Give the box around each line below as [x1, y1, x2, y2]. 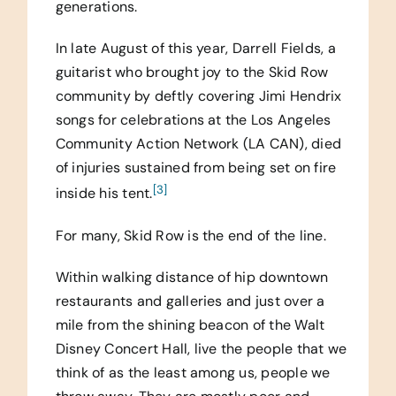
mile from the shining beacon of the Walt [55, 315, 325, 334]
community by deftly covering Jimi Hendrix [55, 87, 342, 106]
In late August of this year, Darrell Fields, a [55, 39, 336, 58]
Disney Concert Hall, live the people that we [55, 339, 347, 358]
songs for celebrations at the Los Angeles [55, 110, 331, 130]
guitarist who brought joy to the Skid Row [55, 63, 329, 82]
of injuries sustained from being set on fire [55, 158, 337, 178]
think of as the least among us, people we [55, 362, 331, 382]
